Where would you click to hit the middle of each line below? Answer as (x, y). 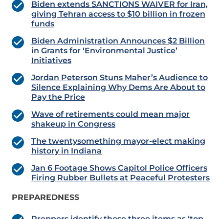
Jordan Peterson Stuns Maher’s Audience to (120, 78)
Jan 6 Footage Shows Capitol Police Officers (119, 168)
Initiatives (51, 61)
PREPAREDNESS (45, 197)
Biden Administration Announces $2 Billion (118, 41)
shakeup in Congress (73, 124)
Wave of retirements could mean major (110, 114)
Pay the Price (58, 97)
